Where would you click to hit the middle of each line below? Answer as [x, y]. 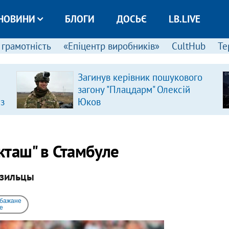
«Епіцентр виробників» [111, 46]
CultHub [188, 46]
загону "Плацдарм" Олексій [134, 89]
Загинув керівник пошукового [140, 77]
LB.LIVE [184, 19]
